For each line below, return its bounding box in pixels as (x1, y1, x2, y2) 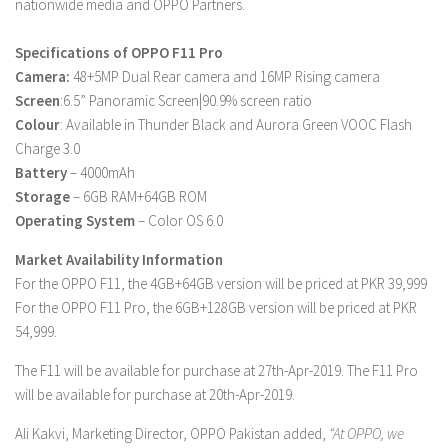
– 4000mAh (67, 163, 135, 182)
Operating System (15, 211, 135, 230)
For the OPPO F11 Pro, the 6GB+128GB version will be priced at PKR (15, 298, 417, 317)
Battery (15, 163, 67, 182)
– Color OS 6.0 (135, 211, 232, 230)
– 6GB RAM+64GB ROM (73, 187, 207, 206)
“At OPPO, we (329, 424, 404, 443)
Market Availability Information (15, 250, 223, 269)
